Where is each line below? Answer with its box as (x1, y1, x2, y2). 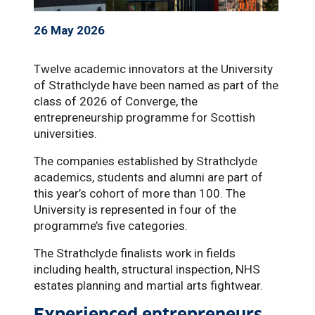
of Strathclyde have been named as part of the (34, 78, 278, 93)
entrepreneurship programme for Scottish (34, 110, 255, 125)
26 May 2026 (34, 23, 105, 38)
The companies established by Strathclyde (34, 154, 257, 169)
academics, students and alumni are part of (34, 170, 263, 185)
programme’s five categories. (34, 219, 188, 233)
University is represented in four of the (34, 202, 236, 217)
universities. (34, 127, 97, 141)
